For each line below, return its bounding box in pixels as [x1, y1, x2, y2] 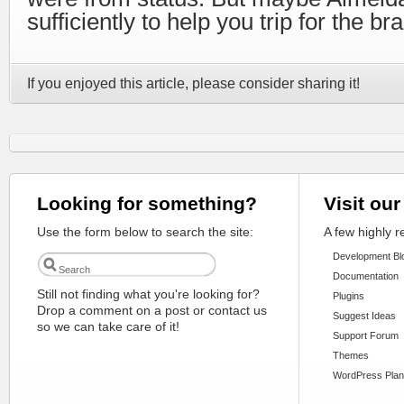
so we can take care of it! [37, 319, 179, 335]
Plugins [333, 290, 364, 302]
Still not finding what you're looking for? [37, 287, 260, 302]
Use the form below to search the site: [37, 225, 253, 240]
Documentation [333, 271, 399, 282]
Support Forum [333, 330, 399, 342]
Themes [333, 350, 369, 362]
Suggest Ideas [333, 310, 396, 322]
